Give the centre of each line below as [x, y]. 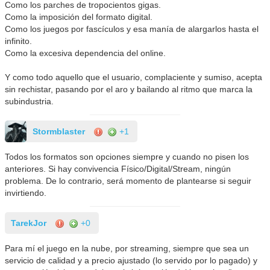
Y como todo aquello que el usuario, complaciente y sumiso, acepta [134, 77]
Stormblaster [59, 131]
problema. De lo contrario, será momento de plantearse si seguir [128, 181]
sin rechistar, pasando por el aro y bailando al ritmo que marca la [129, 89]
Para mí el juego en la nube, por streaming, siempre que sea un [127, 248]
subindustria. [30, 101]
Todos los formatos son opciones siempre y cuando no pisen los [127, 156]
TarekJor [29, 223]
